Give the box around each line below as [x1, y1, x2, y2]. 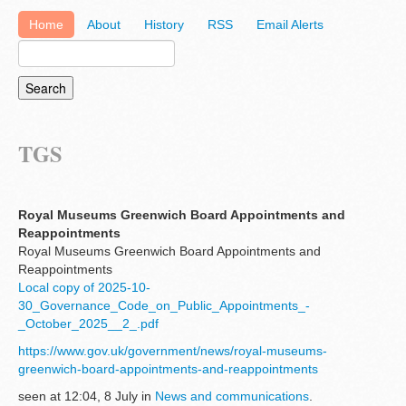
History [144, 17, 184, 32]
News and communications [155, 389, 309, 404]
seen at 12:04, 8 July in [18, 389, 155, 404]
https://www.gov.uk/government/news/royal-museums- [18, 343, 327, 359]
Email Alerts [256, 17, 324, 32]
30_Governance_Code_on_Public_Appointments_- [18, 298, 310, 314]
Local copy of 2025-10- [18, 280, 150, 295]
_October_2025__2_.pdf [18, 316, 159, 332]
